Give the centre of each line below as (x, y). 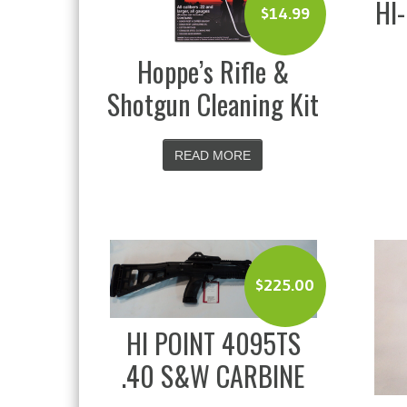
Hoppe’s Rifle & (213, 71)
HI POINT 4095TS (213, 342)
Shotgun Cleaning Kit (213, 104)
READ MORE (213, 155)
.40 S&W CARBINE (213, 375)
